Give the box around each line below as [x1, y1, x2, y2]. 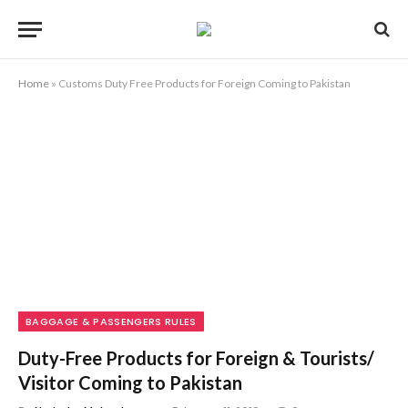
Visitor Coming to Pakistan [18, 371, 242, 393]
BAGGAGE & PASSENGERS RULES [25, 313, 197, 329]
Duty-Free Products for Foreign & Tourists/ [18, 346, 374, 369]
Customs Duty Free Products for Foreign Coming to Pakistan [58, 76, 351, 90]
